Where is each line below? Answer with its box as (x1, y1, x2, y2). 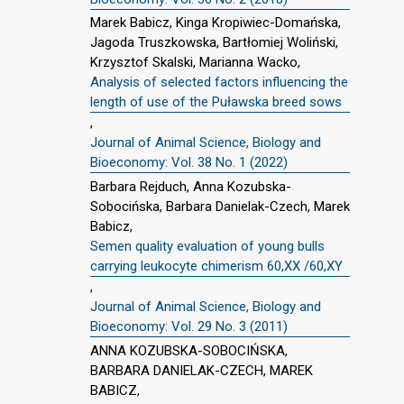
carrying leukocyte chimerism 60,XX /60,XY (90, 258, 343, 274)
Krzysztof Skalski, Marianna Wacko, (90, 54, 300, 71)
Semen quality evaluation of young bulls (90, 238, 325, 254)
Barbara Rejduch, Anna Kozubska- (90, 179, 291, 195)
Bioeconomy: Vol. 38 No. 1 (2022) (90, 154, 288, 171)
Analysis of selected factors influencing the (90, 74, 348, 91)
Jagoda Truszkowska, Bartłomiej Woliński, (90, 34, 338, 51)
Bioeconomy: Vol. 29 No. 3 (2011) (90, 318, 288, 335)
